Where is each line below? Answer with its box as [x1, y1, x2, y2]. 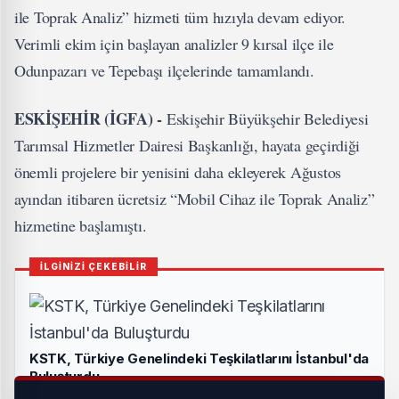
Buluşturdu [29, 368, 100, 385]
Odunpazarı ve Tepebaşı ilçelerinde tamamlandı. [14, 60, 314, 81]
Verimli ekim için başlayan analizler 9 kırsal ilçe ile [14, 33, 334, 54]
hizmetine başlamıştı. [14, 215, 147, 236]
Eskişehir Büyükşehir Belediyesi [166, 108, 369, 129]
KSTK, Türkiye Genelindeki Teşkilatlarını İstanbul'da [29, 350, 369, 367]
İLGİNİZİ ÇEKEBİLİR [40, 261, 147, 272]
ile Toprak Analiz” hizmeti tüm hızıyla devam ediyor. [14, 6, 346, 28]
